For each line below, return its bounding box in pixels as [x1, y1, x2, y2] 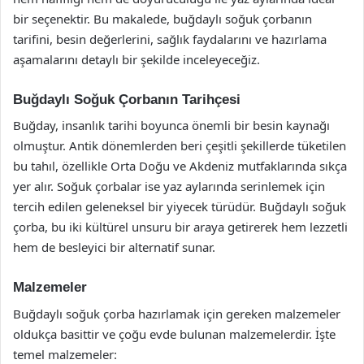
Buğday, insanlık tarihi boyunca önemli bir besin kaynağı [13, 117, 330, 133]
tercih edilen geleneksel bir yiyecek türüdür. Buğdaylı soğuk [13, 198, 346, 214]
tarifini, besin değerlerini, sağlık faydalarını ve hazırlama [13, 30, 327, 47]
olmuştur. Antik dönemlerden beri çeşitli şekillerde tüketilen [13, 137, 346, 154]
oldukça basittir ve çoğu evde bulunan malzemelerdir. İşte [13, 325, 336, 342]
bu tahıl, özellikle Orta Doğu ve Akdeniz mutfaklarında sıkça [13, 158, 347, 174]
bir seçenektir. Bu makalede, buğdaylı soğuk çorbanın [13, 10, 312, 27]
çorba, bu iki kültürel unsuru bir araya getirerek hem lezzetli [13, 219, 348, 235]
